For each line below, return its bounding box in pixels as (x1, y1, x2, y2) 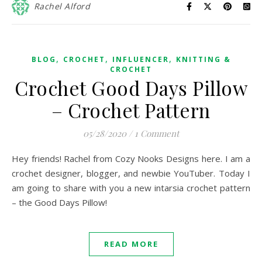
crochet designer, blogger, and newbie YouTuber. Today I (12, 167, 250, 179)
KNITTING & (175, 54, 231, 64)
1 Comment (135, 127, 179, 139)
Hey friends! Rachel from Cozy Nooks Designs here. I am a (12, 153, 19, 164)
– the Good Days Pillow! (12, 196, 107, 208)
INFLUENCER (112, 54, 169, 64)
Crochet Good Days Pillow (15, 75, 247, 101)
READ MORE (104, 239, 158, 249)
